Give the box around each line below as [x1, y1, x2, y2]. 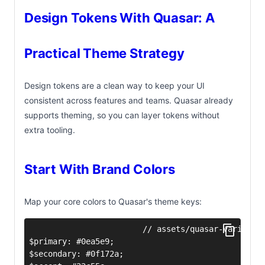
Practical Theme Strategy [24, 45, 185, 61]
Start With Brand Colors [24, 161, 175, 177]
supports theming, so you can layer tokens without [24, 109, 219, 120]
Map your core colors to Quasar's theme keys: [24, 196, 202, 206]
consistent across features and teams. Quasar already [24, 95, 233, 105]
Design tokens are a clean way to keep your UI [24, 80, 205, 91]
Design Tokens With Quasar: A [24, 9, 215, 25]
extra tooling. [24, 124, 75, 135]
